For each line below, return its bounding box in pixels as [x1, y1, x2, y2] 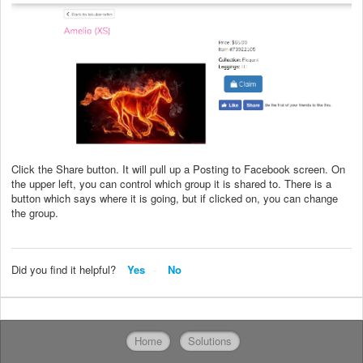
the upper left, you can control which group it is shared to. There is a [11, 176, 331, 191]
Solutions [188, 333, 232, 349]
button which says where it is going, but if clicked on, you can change [11, 190, 338, 206]
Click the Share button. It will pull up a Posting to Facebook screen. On [11, 161, 345, 177]
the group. [11, 205, 58, 220]
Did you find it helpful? [11, 262, 116, 278]
